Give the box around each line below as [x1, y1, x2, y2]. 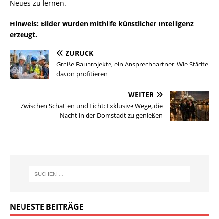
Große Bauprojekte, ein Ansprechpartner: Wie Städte [56, 60, 208, 69]
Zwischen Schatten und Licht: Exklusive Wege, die [21, 101, 163, 110]
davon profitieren [56, 69, 108, 79]
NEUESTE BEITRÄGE [10, 201, 84, 213]
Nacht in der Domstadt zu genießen [60, 111, 163, 120]
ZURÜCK [66, 48, 93, 58]
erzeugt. [10, 30, 37, 40]
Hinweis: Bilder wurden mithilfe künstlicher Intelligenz [10, 19, 194, 29]
